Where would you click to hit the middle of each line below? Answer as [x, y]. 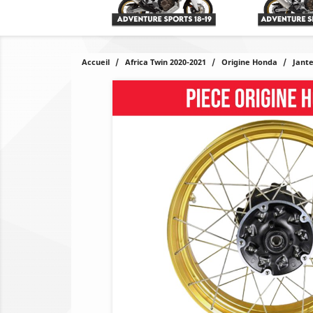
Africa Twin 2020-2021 [166, 62]
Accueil [96, 62]
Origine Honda [249, 62]
